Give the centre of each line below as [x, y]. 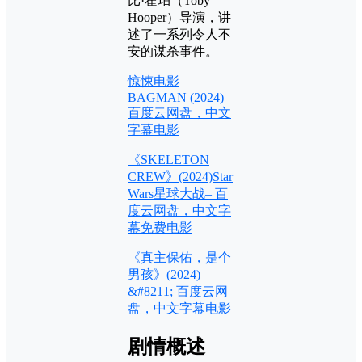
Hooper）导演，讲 [179, 17]
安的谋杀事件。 [173, 51]
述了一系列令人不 [179, 34]
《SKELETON [168, 159]
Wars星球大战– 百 [178, 193]
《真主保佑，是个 [179, 257]
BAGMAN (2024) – [181, 97]
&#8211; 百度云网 [178, 291]
